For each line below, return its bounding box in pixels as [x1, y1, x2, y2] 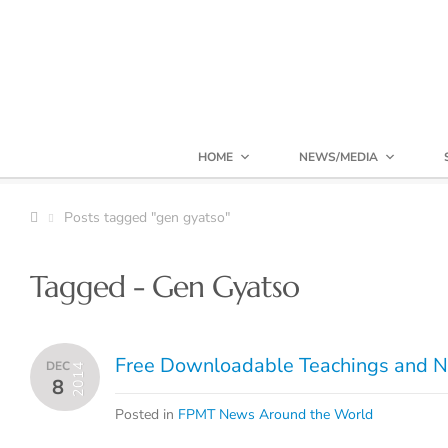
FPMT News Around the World [178, 405, 373, 424]
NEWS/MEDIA [299, 149, 378, 165]
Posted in [115, 405, 178, 424]
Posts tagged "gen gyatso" [64, 208, 230, 227]
